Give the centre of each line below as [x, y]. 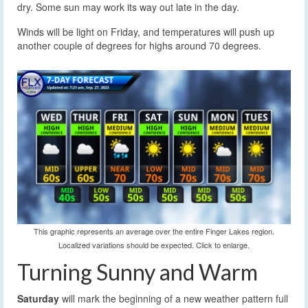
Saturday [38, 298]
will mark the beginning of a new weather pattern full [174, 298]
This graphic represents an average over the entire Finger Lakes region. [154, 231]
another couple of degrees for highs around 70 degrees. [139, 46]
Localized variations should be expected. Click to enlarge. [154, 245]
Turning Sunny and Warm [137, 272]
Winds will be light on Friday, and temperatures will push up [146, 32]
